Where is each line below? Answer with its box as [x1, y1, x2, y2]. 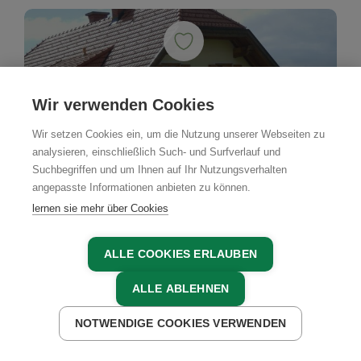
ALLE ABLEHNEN [131, 283, 230, 295]
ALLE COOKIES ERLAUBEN [103, 248, 258, 260]
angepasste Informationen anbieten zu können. [32, 181, 251, 193]
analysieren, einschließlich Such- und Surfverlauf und [32, 146, 280, 158]
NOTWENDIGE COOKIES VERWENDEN [74, 317, 287, 330]
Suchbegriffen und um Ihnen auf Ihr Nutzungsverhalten [32, 164, 287, 176]
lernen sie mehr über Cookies [32, 202, 168, 214]
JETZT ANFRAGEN [120, 327, 241, 346]
